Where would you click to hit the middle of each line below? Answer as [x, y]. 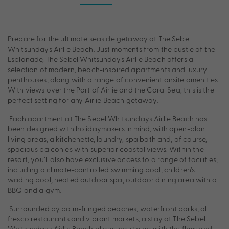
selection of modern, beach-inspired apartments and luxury [108, 70]
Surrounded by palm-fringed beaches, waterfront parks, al [107, 209]
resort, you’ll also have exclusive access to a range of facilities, [113, 159]
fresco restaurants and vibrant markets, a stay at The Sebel [107, 219]
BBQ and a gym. [35, 190]
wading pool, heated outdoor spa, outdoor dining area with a [112, 180]
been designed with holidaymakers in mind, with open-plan [107, 129]
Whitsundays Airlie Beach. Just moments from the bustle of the [112, 49]
